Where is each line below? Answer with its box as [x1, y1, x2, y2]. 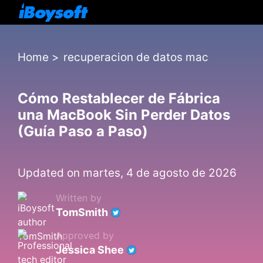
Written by [56, 192, 102, 204]
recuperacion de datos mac [63, 50, 208, 64]
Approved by [56, 230, 114, 241]
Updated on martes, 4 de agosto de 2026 [18, 166, 237, 180]
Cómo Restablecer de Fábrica [18, 90, 220, 107]
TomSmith [56, 206, 108, 218]
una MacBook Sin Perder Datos [18, 106, 230, 123]
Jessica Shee [56, 244, 124, 256]
